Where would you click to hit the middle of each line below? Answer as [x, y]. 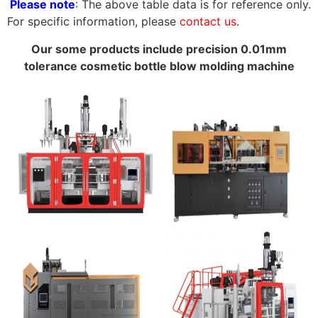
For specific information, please [93, 22]
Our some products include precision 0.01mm [159, 49]
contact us [208, 22]
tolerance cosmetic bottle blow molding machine [159, 66]
